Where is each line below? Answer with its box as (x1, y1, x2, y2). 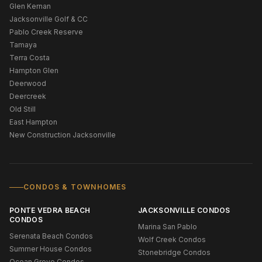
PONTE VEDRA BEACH (9, 206, 91, 215)
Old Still (9, 105, 36, 113)
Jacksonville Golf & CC (9, 15, 88, 23)
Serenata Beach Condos (9, 232, 93, 240)
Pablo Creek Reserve (9, 27, 83, 36)
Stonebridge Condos (138, 248, 211, 257)
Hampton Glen (9, 66, 58, 75)
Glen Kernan (9, 2, 51, 11)
